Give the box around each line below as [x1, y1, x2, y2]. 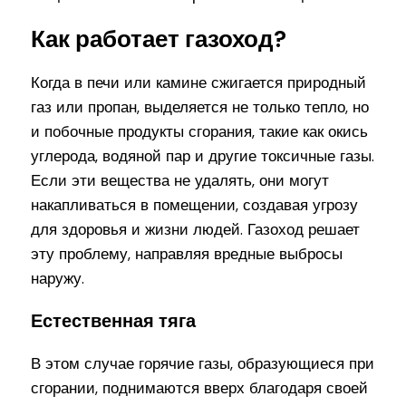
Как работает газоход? [31, 24, 287, 54]
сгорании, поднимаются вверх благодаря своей [31, 377, 369, 398]
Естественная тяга [31, 308, 197, 333]
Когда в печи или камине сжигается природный [31, 72, 367, 92]
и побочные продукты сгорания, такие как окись [31, 121, 369, 141]
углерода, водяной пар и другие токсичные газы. [31, 145, 375, 166]
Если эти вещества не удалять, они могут [31, 169, 330, 190]
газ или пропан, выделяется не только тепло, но [31, 96, 370, 117]
